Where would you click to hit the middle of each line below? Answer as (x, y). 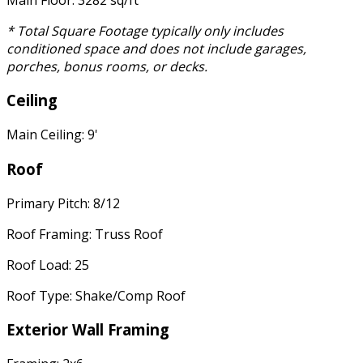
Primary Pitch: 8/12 (63, 203)
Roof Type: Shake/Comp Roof (96, 295)
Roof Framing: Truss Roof (85, 234)
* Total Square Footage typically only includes (145, 30)
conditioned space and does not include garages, (156, 48)
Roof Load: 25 (48, 265)
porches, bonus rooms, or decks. (107, 66)
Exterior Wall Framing (88, 330)
